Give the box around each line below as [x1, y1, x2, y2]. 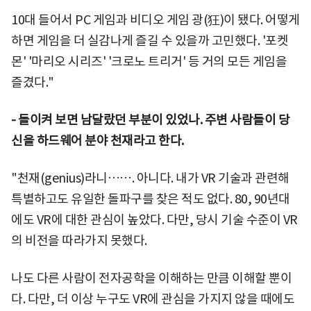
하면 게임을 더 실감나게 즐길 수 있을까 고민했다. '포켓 [11, 32, 288, 49]
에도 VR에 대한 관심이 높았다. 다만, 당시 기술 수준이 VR [11, 211, 298, 228]
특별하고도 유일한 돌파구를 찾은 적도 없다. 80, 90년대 [11, 190, 290, 207]
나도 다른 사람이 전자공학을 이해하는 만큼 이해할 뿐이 [11, 269, 292, 286]
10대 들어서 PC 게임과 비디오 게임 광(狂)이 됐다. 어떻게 [11, 11, 300, 28]
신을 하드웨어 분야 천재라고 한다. [11, 132, 184, 149]
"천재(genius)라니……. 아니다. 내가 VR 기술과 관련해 [11, 169, 289, 186]
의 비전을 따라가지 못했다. [11, 232, 147, 249]
